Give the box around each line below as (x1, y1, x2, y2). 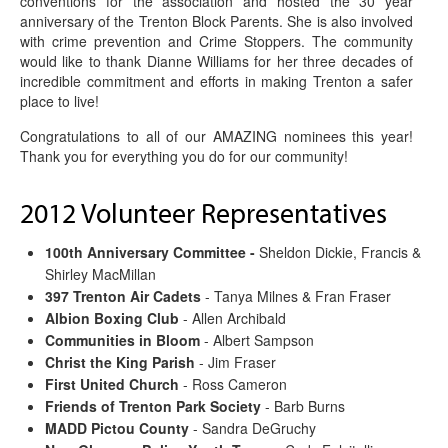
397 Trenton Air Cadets (45, 285, 201, 306)
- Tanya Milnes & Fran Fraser (201, 285, 391, 306)
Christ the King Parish (45, 351, 195, 372)
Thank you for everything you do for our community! (20, 145, 348, 166)
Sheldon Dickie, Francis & (259, 241, 421, 262)
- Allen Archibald (179, 307, 286, 328)
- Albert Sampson (200, 329, 314, 350)
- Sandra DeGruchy (189, 417, 316, 438)
